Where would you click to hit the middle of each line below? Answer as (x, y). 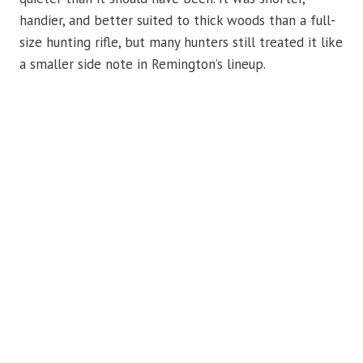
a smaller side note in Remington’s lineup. (143, 64)
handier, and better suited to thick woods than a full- (177, 20)
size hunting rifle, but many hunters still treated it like (181, 42)
